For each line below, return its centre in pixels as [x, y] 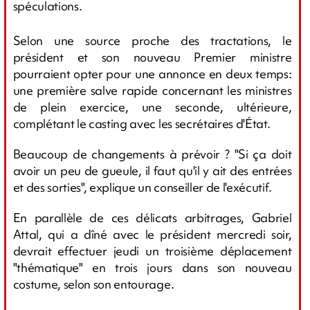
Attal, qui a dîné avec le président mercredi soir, [152, 234]
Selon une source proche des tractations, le [152, 40]
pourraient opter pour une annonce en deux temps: [152, 73]
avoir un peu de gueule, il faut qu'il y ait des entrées [152, 170]
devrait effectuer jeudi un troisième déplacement [152, 250]
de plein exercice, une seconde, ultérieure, [152, 107]
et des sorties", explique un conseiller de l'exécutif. [142, 187]
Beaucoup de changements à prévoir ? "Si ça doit [152, 154]
